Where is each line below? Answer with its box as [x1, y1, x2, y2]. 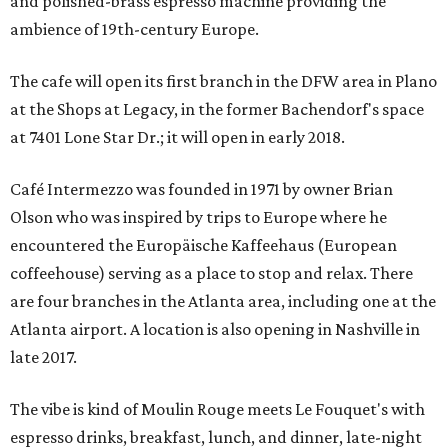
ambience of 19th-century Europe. [10, 19, 259, 39]
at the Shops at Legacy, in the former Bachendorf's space [10, 99, 424, 119]
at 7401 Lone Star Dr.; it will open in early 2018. [10, 127, 345, 147]
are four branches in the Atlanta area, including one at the [10, 291, 436, 311]
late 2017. [10, 347, 77, 367]
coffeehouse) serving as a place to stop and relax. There [10, 263, 413, 283]
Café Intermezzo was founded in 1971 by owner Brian [10, 179, 393, 199]
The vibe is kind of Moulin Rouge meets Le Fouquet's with [10, 399, 425, 419]
